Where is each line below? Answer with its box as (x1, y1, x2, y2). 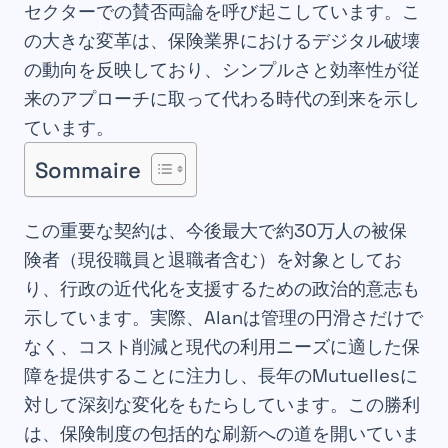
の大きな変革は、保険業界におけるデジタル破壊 (24, 29, 420, 53)
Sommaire (35, 155, 141, 184)
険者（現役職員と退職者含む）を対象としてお (24, 247, 402, 271)
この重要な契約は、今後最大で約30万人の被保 (24, 218, 407, 242)
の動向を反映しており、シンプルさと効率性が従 (24, 58, 420, 82)
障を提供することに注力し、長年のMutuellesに (24, 363, 418, 387)
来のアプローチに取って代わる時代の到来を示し (24, 87, 420, 111)
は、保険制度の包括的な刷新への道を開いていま (24, 421, 420, 445)
